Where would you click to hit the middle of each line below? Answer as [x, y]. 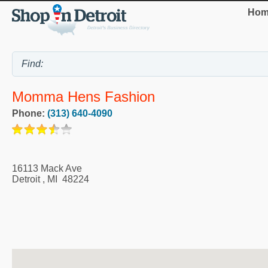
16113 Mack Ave [47, 168]
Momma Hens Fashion [83, 97]
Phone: [30, 113]
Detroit [26, 179]
